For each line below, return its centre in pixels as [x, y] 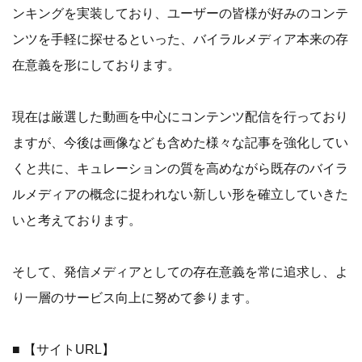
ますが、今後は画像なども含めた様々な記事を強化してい [180, 142]
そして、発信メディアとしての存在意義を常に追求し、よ [180, 271]
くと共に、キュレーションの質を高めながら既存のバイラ [180, 168]
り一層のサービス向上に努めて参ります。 [135, 297]
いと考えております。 [77, 220]
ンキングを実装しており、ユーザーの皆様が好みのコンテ [180, 13]
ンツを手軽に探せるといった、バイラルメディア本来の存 [180, 39]
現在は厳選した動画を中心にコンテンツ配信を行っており [180, 116]
